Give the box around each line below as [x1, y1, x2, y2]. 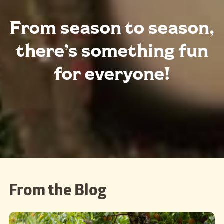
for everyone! [54, 59, 170, 86]
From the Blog [9, 182, 106, 202]
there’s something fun [15, 36, 208, 63]
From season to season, [9, 13, 214, 40]
